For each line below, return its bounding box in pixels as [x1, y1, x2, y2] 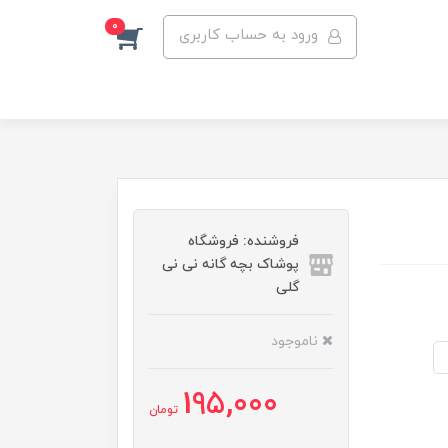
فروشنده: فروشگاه [188, 232, 300, 251]
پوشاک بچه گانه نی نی [162, 255, 300, 274]
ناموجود [271, 332, 323, 351]
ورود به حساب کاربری [179, 25, 319, 46]
